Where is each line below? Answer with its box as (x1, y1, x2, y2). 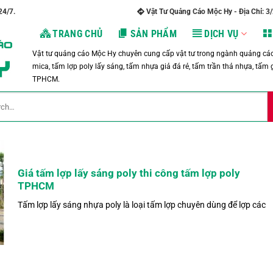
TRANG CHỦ (52, 28, 103, 40)
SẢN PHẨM (130, 28, 177, 40)
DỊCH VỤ (204, 28, 239, 40)
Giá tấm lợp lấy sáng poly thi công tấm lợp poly (17, 168, 240, 180)
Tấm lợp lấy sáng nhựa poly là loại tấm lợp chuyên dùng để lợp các (17, 200, 266, 211)
